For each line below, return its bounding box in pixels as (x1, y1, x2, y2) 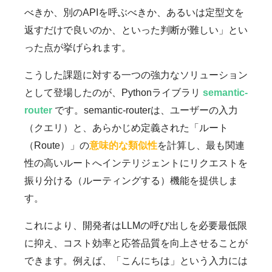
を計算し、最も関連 (157, 140, 245, 151)
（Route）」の (24, 140, 89, 151)
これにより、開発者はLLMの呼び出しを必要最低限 (24, 220, 247, 231)
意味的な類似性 (89, 140, 157, 151)
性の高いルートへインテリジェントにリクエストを (24, 157, 248, 168)
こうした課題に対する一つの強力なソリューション (24, 69, 248, 80)
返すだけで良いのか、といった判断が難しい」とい (24, 24, 248, 35)
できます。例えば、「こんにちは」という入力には (24, 255, 248, 266)
